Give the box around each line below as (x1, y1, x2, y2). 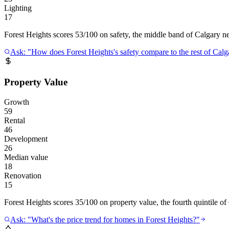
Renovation (4, 171, 41, 180)
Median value (4, 152, 48, 162)
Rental (4, 116, 25, 125)
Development (4, 134, 48, 143)
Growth (4, 97, 29, 106)
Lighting (4, 4, 32, 13)
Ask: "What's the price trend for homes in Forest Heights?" (10, 215, 200, 224)
